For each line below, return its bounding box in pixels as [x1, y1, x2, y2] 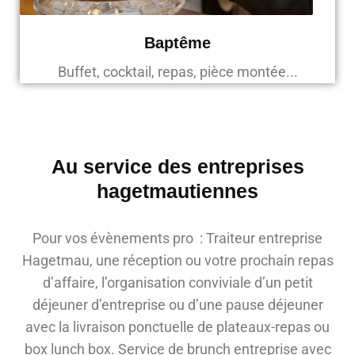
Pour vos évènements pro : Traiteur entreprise [32, 230, 323, 247]
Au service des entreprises [51, 155, 304, 178]
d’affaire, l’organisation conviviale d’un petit [42, 274, 313, 292]
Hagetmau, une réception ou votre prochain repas [21, 252, 334, 269]
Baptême [144, 34, 211, 52]
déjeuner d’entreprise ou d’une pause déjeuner [32, 296, 323, 314]
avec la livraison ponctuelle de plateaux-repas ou [25, 319, 330, 336]
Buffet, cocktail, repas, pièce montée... [57, 63, 298, 81]
